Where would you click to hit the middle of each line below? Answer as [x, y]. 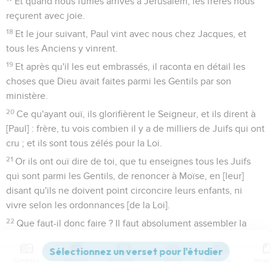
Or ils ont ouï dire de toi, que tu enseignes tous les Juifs [133, 161]
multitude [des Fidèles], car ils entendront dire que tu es [124, 238]
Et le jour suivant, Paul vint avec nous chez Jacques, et [131, 34]
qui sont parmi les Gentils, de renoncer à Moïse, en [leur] [125, 176]
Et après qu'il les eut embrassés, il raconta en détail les [131, 66]
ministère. [27, 96]
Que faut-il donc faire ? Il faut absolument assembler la [132, 223]
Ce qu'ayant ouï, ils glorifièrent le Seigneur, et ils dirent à [136, 114]
